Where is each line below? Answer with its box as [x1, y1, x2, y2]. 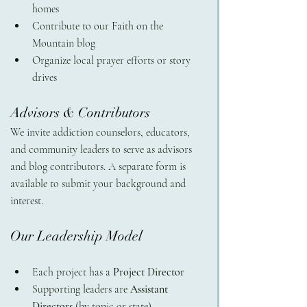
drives [32, 70, 57, 84]
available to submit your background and [10, 176, 188, 191]
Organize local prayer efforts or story [32, 53, 193, 67]
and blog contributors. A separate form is [10, 159, 188, 173]
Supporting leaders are [32, 282, 130, 296]
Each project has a [32, 265, 113, 279]
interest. [10, 193, 43, 208]
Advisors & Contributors [10, 103, 153, 121]
